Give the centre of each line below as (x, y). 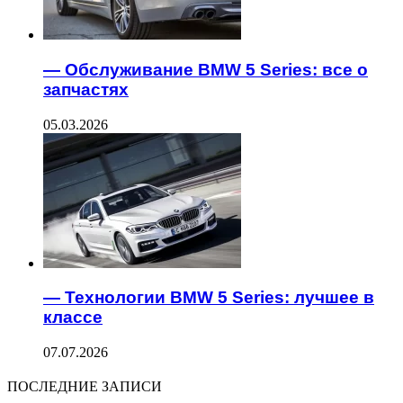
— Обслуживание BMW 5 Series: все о (206, 70)
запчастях (86, 90)
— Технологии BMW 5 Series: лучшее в (209, 298)
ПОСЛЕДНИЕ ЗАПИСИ (85, 387)
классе (73, 318)
